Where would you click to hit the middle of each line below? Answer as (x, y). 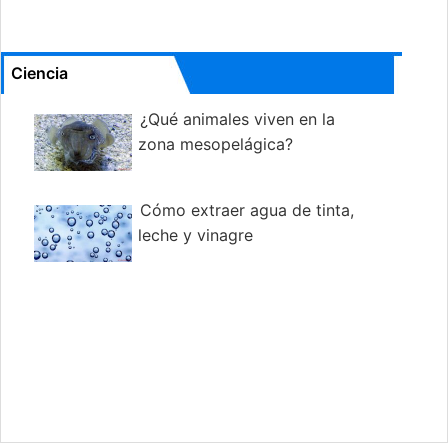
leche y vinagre (195, 235)
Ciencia (39, 73)
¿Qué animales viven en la (237, 119)
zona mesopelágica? (215, 144)
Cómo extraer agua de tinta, (246, 210)
